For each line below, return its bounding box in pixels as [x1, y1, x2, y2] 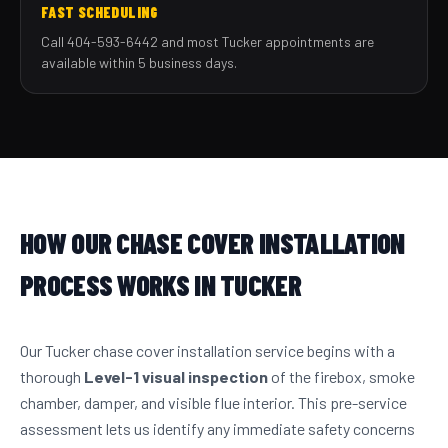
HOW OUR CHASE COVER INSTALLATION [20, 226, 405, 261]
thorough [20, 367, 84, 387]
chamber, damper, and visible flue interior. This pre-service [20, 393, 407, 413]
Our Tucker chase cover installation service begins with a [20, 341, 395, 361]
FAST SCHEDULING [41, 3, 158, 22]
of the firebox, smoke [268, 367, 415, 387]
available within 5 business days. [41, 54, 237, 72]
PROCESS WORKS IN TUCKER [20, 268, 301, 303]
